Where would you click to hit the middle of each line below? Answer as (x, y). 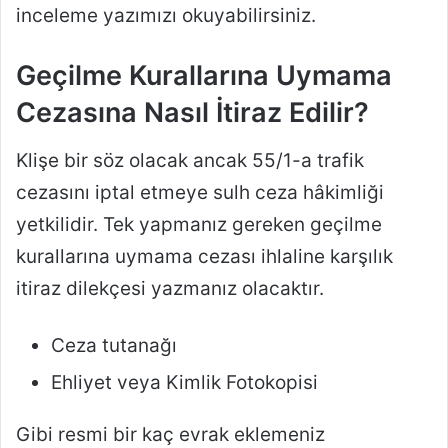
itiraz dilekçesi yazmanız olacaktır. (170, 288)
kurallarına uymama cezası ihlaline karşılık (204, 256)
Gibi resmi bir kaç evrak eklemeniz (170, 434)
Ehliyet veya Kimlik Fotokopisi (184, 382)
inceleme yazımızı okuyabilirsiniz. (166, 16)
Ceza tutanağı (114, 345)
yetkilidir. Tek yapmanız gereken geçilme (199, 224)
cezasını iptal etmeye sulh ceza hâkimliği (200, 192)
